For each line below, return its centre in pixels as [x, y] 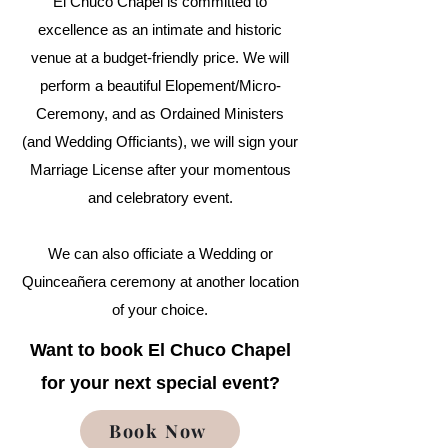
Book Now [158, 430]
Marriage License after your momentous [160, 169]
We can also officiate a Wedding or [160, 253]
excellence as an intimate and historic [160, 29]
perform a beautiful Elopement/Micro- [160, 85]
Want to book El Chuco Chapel [160, 349]
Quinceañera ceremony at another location [160, 281]
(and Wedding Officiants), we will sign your [160, 141]
